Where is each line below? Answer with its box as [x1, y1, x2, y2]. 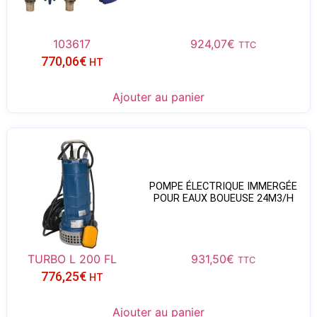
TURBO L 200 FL [27, 251, 117, 266]
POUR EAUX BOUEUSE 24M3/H [153, 192, 294, 205]
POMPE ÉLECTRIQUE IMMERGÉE [149, 180, 298, 193]
